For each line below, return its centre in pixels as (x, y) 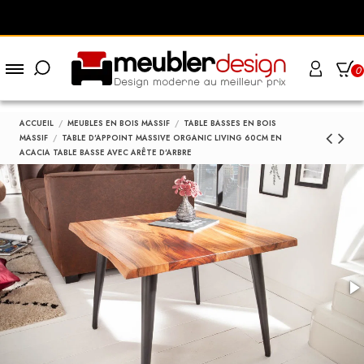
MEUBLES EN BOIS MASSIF (119, 123)
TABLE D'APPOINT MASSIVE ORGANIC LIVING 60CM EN (172, 138)
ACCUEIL (37, 123)
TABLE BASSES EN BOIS (230, 123)
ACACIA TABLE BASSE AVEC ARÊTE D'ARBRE (106, 152)
